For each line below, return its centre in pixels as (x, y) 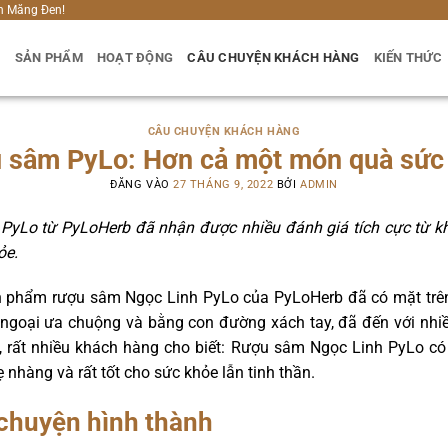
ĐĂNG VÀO (142, 184)
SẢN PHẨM (48, 57)
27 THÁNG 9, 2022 (223, 184)
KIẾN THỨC (407, 57)
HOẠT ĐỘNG (135, 57)
